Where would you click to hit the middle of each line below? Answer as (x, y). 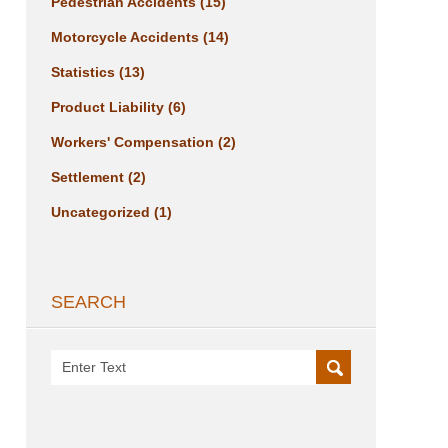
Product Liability (109, 107)
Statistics (85, 72)
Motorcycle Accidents (127, 37)
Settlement (89, 177)
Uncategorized (102, 212)
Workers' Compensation (134, 142)
